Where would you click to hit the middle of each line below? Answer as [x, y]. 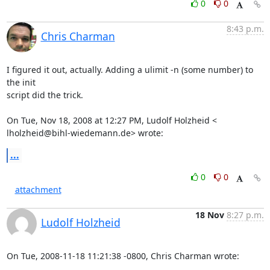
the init [21, 82]
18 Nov [209, 215]
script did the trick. [45, 95]
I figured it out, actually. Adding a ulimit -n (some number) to [130, 70]
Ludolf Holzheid [80, 222]
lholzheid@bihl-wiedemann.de [68, 133]
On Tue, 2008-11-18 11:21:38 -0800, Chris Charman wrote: [123, 256]
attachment [38, 190]
